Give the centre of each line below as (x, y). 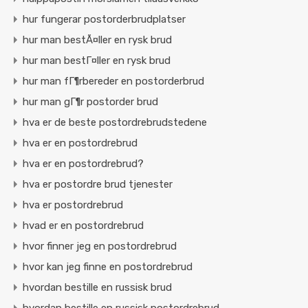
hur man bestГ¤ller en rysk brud (97, 61)
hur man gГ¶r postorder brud (90, 102)
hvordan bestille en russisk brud (97, 288)
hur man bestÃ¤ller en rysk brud (97, 40)
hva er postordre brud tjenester (98, 185)
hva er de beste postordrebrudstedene (115, 123)
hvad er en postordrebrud (83, 226)
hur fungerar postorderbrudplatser (104, 20)
